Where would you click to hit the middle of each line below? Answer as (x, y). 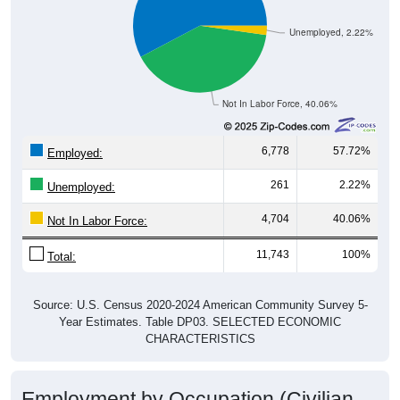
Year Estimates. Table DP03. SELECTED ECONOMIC (200, 304)
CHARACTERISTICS (200, 321)
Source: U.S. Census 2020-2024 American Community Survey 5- (200, 287)
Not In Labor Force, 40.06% (280, 87)
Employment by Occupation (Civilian (187, 382)
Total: (62, 239)
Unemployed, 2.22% (331, 15)
